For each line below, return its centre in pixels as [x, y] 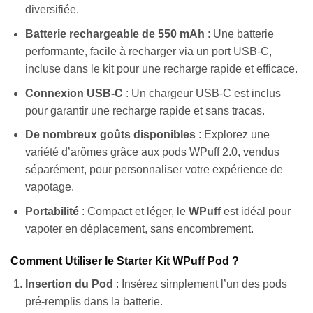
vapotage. [49, 187]
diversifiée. [52, 10]
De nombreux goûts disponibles [110, 135]
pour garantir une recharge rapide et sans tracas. [145, 110]
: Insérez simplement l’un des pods [200, 284]
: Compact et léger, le [133, 211]
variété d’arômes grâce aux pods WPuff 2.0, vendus [152, 152]
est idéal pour [255, 211]
